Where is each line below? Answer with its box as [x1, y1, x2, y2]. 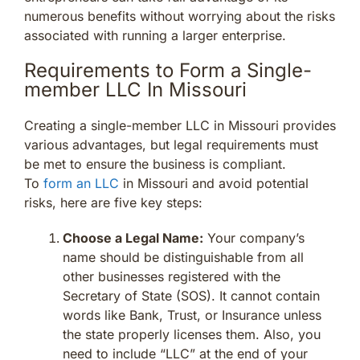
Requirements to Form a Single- [24, 58, 312, 82]
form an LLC [43, 174, 119, 191]
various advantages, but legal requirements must [24, 136, 318, 153]
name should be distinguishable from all [63, 248, 304, 265]
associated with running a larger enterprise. [24, 27, 286, 43]
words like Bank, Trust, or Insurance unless [63, 306, 321, 323]
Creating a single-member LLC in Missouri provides [24, 117, 336, 133]
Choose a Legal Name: [63, 229, 203, 246]
